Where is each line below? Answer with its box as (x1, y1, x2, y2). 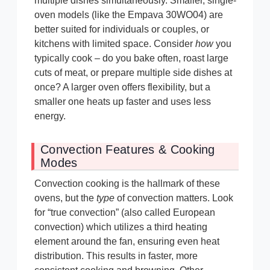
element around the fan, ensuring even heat (34, 236, 219, 247)
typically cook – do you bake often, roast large (34, 53, 228, 64)
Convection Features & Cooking (40, 143, 215, 157)
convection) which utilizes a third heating (34, 222, 207, 233)
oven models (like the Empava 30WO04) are (34, 10, 223, 20)
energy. (34, 111, 66, 122)
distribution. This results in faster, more (34, 251, 198, 262)
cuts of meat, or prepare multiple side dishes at (34, 67, 232, 78)
